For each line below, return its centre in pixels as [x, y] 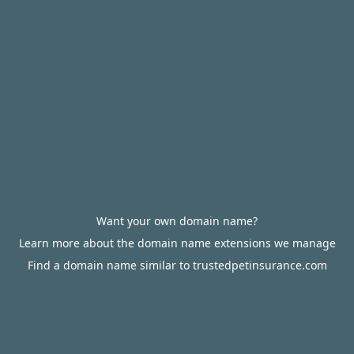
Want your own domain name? [177, 221]
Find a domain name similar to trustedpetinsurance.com [177, 265]
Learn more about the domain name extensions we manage [177, 243]
